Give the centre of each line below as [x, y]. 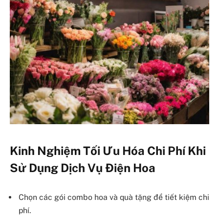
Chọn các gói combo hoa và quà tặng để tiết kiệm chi [114, 197]
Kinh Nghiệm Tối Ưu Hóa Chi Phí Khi [108, 151]
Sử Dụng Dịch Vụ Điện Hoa [83, 168]
